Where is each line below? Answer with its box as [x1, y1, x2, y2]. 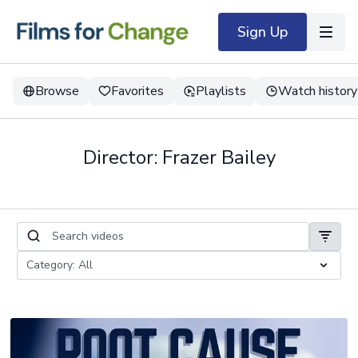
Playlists [196, 82, 246, 100]
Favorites [111, 82, 164, 100]
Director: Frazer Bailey [82, 145, 276, 170]
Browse [35, 82, 79, 100]
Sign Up [237, 22, 288, 42]
